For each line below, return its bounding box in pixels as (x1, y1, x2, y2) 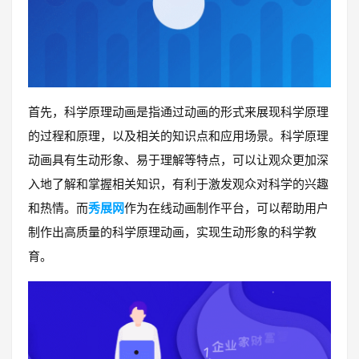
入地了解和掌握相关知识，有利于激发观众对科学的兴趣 (28, 176, 329, 192)
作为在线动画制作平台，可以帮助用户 (124, 200, 329, 216)
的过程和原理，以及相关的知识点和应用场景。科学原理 (28, 128, 329, 143)
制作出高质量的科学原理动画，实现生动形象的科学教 (28, 224, 317, 240)
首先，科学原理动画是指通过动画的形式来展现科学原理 (28, 104, 329, 119)
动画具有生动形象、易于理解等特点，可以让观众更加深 (28, 152, 329, 167)
